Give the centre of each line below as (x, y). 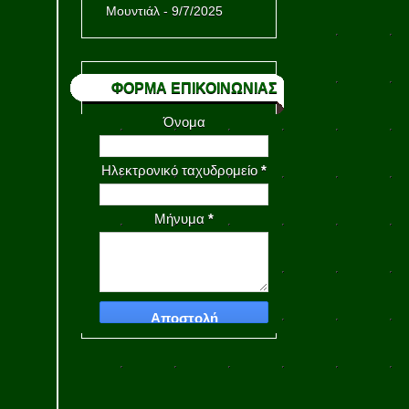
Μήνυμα (181, 219)
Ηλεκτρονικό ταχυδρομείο (181, 171)
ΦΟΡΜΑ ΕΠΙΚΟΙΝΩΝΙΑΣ (194, 89)
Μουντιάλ (132, 10)
